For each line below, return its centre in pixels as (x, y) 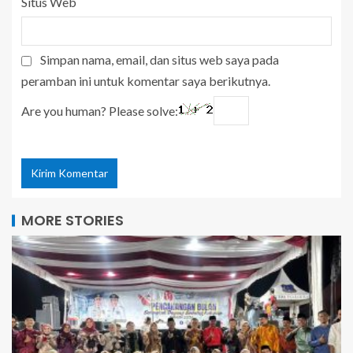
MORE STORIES (72, 220)
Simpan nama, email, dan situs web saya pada (160, 59)
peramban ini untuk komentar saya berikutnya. (146, 80)
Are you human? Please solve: (100, 110)
